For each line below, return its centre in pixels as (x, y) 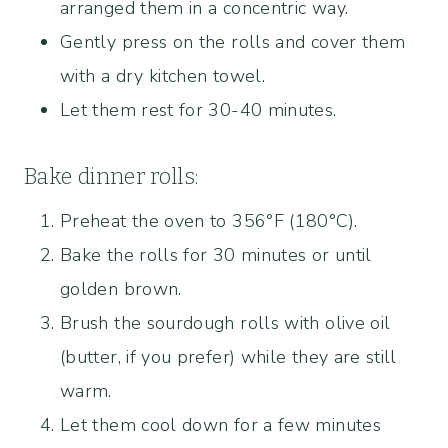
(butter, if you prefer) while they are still (228, 356)
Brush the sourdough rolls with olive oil (225, 322)
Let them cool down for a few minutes (220, 424)
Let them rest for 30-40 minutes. (198, 109)
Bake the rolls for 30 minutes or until (216, 254)
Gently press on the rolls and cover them (233, 41)
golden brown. (121, 288)
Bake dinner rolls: (111, 176)
